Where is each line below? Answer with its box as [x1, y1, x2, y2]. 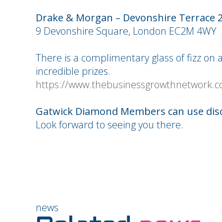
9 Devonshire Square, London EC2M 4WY [36, 24, 217, 38]
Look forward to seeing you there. [36, 118, 183, 131]
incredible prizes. [36, 64, 111, 78]
